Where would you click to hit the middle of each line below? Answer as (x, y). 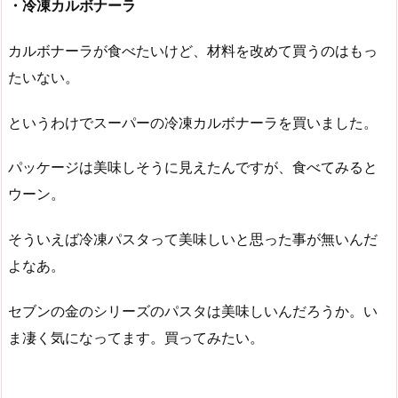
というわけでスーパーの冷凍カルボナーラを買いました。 (193, 122)
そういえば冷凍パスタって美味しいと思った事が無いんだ (193, 239)
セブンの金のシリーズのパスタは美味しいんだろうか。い (193, 310)
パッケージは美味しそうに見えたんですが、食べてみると (193, 167)
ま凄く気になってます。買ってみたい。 (136, 337)
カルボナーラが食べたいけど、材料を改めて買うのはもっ (193, 50)
